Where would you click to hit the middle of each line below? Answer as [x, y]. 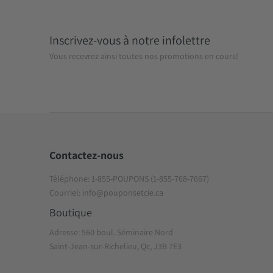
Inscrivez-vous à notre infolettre [130, 41]
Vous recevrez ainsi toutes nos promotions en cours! [144, 56]
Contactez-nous [87, 155]
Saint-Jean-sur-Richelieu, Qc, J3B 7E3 [116, 246]
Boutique [71, 213]
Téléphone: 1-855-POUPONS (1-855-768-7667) [129, 178]
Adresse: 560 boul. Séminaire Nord [112, 232]
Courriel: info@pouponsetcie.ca [107, 192]
